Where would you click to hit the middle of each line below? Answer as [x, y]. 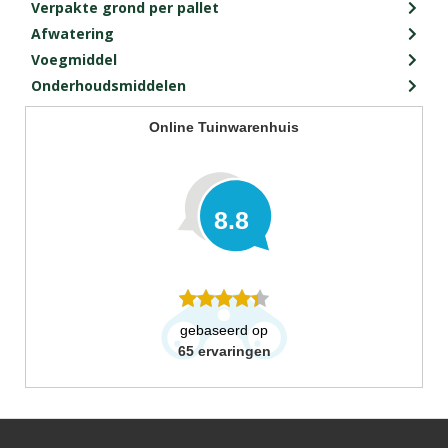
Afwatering [72, 34]
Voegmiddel [74, 60]
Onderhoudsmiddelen [108, 86]
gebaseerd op [224, 330]
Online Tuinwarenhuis [224, 127]
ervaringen [234, 351]
